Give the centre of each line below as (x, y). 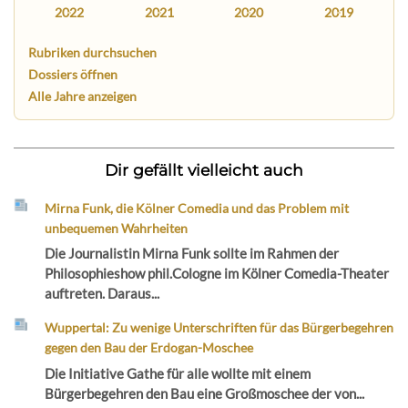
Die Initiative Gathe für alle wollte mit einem (178, 373)
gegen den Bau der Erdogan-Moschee (149, 348)
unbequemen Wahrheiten (117, 228)
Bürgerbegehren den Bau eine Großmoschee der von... (205, 393)
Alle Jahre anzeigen (83, 97)
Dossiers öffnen (73, 75)
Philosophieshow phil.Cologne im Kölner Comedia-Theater (217, 274)
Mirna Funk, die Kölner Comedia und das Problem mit (197, 208)
